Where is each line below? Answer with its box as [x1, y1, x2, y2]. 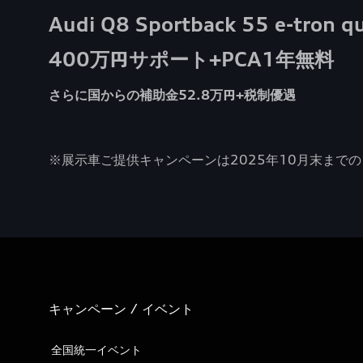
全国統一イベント [51, 343, 142, 357]
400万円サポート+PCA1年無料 [49, 47, 334, 72]
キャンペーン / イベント [49, 301, 194, 318]
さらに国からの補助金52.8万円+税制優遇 [49, 87, 296, 104]
